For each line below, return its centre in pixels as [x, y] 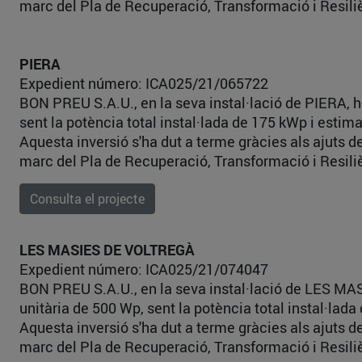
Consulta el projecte [87, 199]
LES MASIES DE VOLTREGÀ [107, 250]
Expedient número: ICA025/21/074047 [144, 269]
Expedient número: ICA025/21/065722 [144, 83]
